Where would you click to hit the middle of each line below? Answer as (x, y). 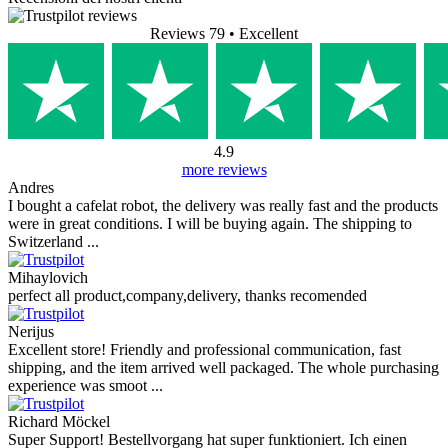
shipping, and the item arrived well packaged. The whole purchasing (223, 367)
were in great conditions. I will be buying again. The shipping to (210, 223)
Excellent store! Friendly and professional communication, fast (204, 349)
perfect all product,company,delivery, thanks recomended (187, 295)
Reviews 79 (187, 33)
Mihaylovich (48, 277)
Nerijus (31, 331)
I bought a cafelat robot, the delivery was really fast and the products (223, 205)
